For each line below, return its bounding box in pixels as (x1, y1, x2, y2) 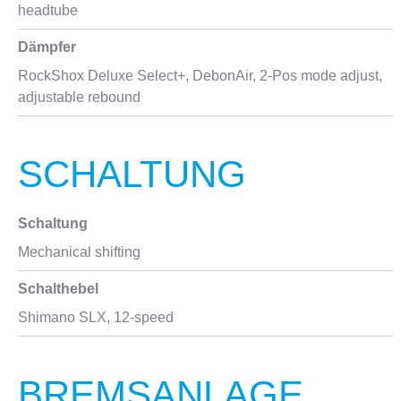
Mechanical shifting (18, 244, 141, 260)
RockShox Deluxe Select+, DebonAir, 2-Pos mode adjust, (18, 68, 382, 83)
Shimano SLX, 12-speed (18, 310, 174, 325)
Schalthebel (18, 281, 98, 296)
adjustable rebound (18, 90, 141, 105)
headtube (18, 3, 78, 18)
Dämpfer (18, 39, 76, 55)
